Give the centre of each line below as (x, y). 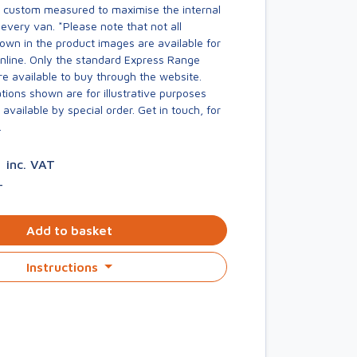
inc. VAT (30, 164)
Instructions (64, 267)
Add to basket (69, 230)
